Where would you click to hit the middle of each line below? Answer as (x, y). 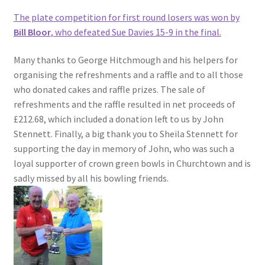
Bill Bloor (32, 32)
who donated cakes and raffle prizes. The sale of (109, 90)
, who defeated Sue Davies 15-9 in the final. (136, 32)
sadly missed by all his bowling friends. (91, 178)
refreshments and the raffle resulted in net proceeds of (124, 104)
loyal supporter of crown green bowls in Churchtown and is (132, 164)
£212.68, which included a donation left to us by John (118, 119)
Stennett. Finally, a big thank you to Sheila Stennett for (125, 134)
